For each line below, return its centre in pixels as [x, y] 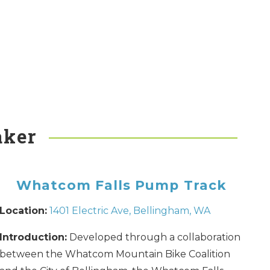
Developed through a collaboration [153, 237]
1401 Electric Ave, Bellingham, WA [130, 210]
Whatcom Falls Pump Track [122, 185]
